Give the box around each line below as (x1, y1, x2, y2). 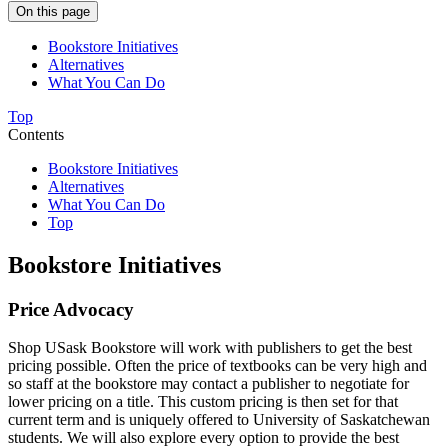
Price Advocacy (8, 298, 134, 320)
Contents (8, 125, 64, 143)
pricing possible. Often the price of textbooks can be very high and (8, 357, 427, 375)
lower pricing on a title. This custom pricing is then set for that (8, 393, 398, 411)
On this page (16, 3, 90, 19)
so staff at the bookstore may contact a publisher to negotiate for (8, 375, 409, 393)
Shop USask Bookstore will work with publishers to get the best (8, 339, 412, 357)
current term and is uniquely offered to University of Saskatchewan (8, 411, 430, 429)
